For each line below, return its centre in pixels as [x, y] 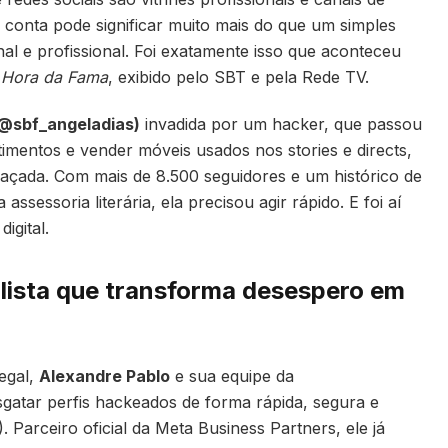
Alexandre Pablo [104, 376]
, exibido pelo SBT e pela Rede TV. [238, 77]
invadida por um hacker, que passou [281, 123]
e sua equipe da [232, 376]
